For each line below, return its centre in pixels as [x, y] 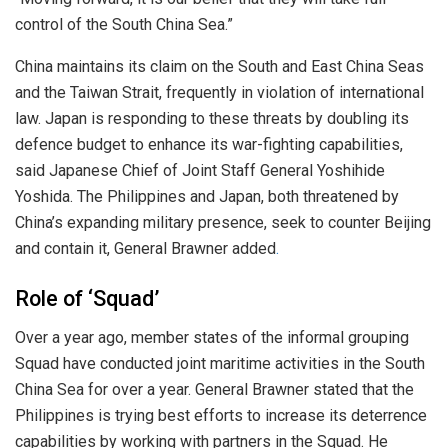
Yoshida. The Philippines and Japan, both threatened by [207, 197]
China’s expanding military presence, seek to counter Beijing [223, 223]
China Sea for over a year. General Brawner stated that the [214, 389]
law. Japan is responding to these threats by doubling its [212, 119]
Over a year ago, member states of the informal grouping [212, 337]
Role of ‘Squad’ [87, 298]
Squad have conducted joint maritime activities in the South [220, 363]
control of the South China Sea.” [124, 25]
